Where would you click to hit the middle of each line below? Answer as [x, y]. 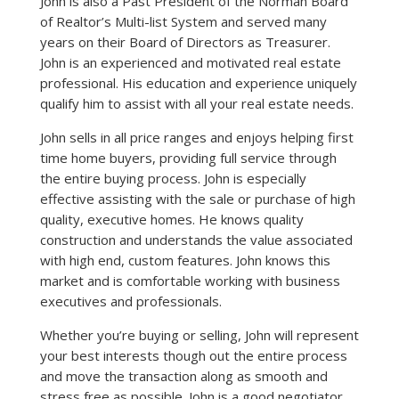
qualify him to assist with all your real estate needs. [196, 103]
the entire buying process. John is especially [173, 178]
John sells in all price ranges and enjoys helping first [196, 137]
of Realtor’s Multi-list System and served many [183, 21]
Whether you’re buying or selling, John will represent [199, 334]
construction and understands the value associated [196, 239]
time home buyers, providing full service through [188, 157]
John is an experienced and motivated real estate [190, 62]
